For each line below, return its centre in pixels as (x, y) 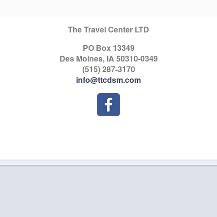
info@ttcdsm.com (108, 80)
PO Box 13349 (108, 48)
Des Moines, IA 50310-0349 (108, 58)
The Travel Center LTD (108, 29)
